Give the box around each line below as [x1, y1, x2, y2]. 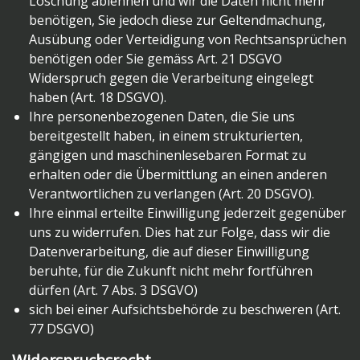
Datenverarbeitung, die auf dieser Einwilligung [28, 243, 309, 261]
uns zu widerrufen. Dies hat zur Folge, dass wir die [28, 223, 330, 242]
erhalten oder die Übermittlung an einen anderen [28, 166, 327, 184]
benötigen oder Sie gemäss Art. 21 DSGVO [28, 50, 282, 68]
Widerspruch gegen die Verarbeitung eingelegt [28, 69, 313, 88]
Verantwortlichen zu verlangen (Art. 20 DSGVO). [28, 185, 314, 203]
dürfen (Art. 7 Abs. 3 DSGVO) [28, 281, 198, 300]
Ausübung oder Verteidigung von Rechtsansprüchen [28, 31, 346, 49]
